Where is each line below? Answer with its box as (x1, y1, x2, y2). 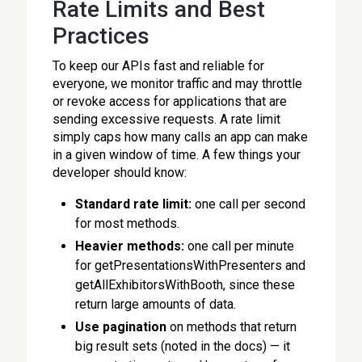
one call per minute (187, 238, 295, 254)
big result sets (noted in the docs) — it (75, 339, 291, 354)
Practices (53, 23, 156, 49)
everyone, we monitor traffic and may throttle (53, 76, 303, 91)
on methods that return (170, 319, 297, 335)
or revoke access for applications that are (53, 94, 288, 109)
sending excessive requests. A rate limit (53, 112, 281, 127)
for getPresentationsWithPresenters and (75, 258, 306, 273)
